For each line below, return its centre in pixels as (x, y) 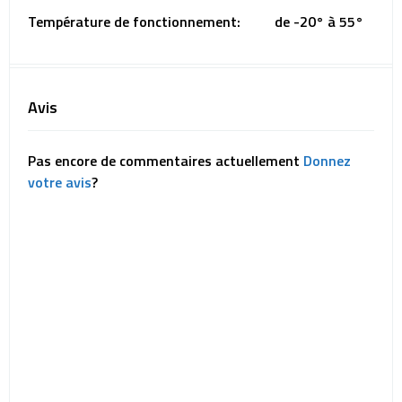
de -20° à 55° (319, 22)
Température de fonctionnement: (134, 22)
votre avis (60, 182)
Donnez (327, 161)
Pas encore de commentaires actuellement (166, 161)
